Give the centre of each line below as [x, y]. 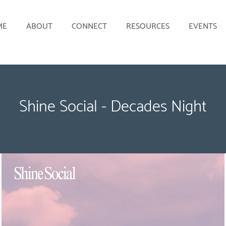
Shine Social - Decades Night [113, 107]
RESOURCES [148, 26]
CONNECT [89, 26]
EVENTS [203, 26]
